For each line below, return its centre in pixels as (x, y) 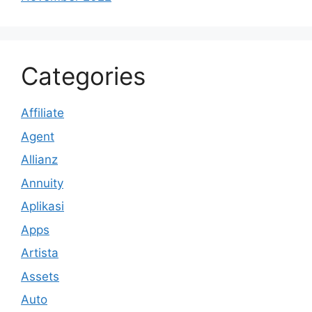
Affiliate (42, 113)
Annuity (42, 183)
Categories (83, 76)
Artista (40, 253)
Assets (40, 276)
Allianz (39, 159)
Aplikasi (42, 206)
